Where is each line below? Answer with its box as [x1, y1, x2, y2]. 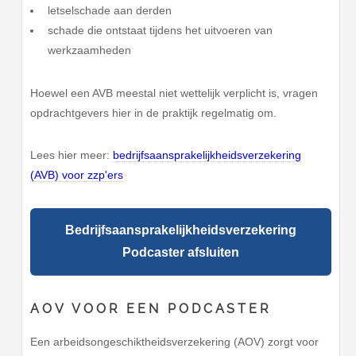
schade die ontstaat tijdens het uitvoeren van [47, 23, 273, 37]
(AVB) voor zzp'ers [30, 168, 124, 182]
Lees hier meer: [30, 149, 114, 162]
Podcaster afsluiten [122, 246, 240, 260]
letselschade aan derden [47, 3, 172, 17]
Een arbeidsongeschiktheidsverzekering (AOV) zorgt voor [30, 335, 319, 348]
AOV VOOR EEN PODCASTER [30, 301, 272, 317]
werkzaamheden [47, 43, 131, 56]
